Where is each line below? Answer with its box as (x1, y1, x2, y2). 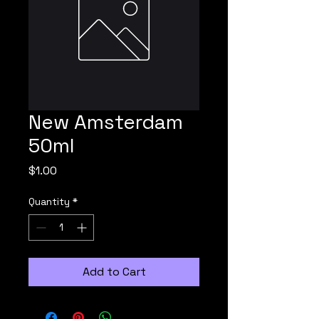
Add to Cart (82, 264, 146, 279)
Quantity (28, 195, 70, 208)
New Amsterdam (28, 109, 183, 135)
